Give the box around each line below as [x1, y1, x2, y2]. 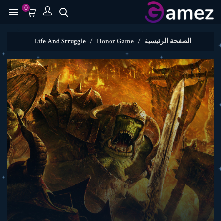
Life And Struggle [35, 37, 86, 46]
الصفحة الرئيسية [145, 37, 191, 46]
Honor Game [97, 37, 134, 46]
